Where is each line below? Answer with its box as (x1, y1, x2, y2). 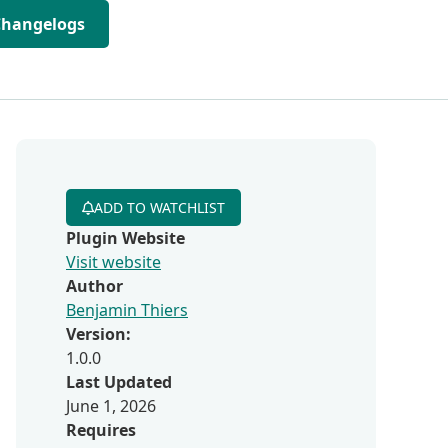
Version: (66, 323, 131, 345)
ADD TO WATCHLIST (94, 198, 225, 217)
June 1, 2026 (66, 395, 156, 417)
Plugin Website (66, 227, 185, 249)
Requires (66, 419, 136, 441)
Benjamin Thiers (66, 299, 188, 321)
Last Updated (66, 371, 172, 393)
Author (66, 275, 123, 297)
